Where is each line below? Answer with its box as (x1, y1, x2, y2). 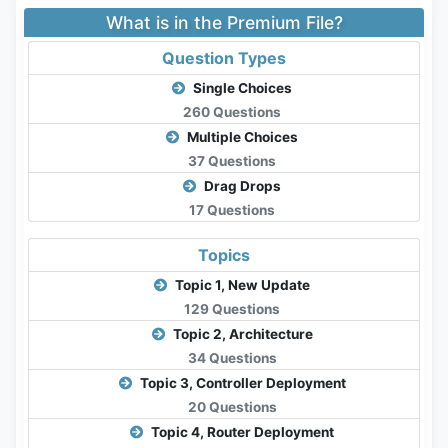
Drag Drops (201, 178, 281, 195)
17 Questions (189, 202, 275, 219)
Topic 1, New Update (172, 277, 310, 294)
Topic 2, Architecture (169, 326, 313, 343)
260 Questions (183, 104, 281, 121)
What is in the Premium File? (105, 12, 343, 34)
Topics (198, 245, 250, 266)
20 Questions (187, 399, 277, 416)
